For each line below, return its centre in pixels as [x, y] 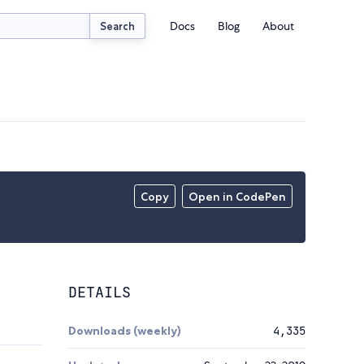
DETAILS [100, 292]
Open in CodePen [238, 197]
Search [118, 26]
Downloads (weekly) [125, 331]
